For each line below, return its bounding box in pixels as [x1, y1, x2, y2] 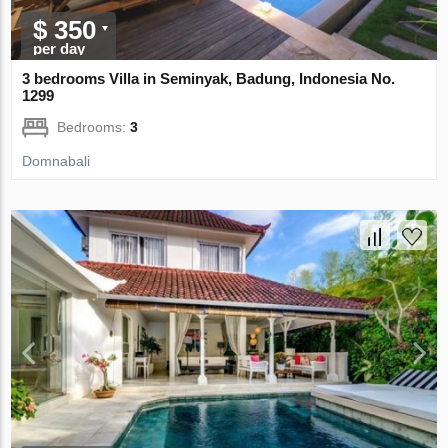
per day [33, 40, 86, 58]
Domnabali [22, 153, 91, 170]
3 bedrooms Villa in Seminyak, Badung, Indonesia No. [22, 70, 396, 88]
